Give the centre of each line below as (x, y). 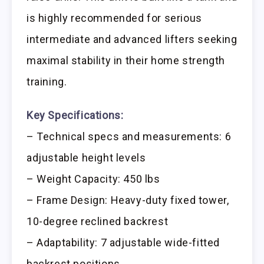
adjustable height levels (86, 157)
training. (47, 81)
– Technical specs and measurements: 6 (129, 136)
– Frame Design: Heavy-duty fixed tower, (128, 200)
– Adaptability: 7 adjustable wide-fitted (123, 242)
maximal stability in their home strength (126, 60)
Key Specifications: (75, 115)
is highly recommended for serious (114, 18)
